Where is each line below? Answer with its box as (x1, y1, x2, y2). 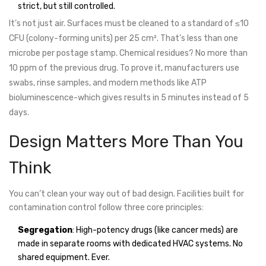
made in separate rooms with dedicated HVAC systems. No (18, 239, 243, 249)
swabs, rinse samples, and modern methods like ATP (9, 78, 207, 88)
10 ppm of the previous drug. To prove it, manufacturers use (9, 63, 239, 74)
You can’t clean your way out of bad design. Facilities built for (9, 189, 244, 199)
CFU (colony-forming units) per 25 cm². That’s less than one (9, 33, 238, 44)
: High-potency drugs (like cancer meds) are (72, 225, 238, 236)
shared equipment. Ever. (18, 252, 110, 263)
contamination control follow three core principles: (9, 202, 204, 213)
